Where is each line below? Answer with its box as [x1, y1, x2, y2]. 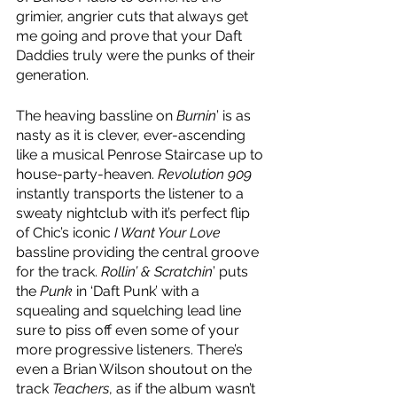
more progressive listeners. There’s [16, 340, 246, 358]
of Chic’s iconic [16, 223, 114, 241]
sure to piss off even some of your [16, 321, 243, 339]
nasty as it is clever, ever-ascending [16, 126, 249, 144]
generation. [16, 66, 89, 83]
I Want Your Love [114, 223, 221, 241]
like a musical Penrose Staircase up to [16, 145, 267, 163]
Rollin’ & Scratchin [101, 262, 213, 280]
